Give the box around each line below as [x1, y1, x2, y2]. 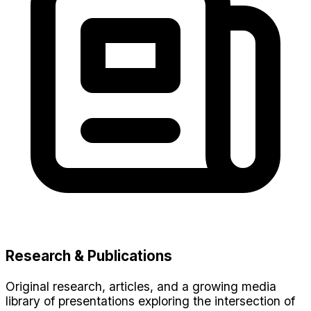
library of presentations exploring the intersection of [6, 293, 295, 308]
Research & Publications [6, 247, 172, 265]
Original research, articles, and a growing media [6, 278, 276, 294]
